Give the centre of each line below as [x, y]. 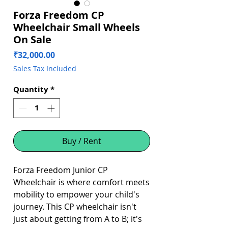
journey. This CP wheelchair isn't [75, 206]
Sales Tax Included [45, 68]
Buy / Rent [82, 141]
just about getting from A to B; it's [78, 219]
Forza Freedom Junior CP [61, 170]
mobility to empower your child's [76, 194]
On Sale [32, 39]
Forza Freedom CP [59, 15]
